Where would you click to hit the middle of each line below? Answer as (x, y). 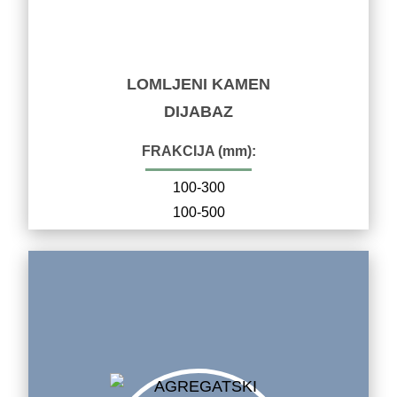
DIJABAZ (198, 111)
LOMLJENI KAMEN (198, 84)
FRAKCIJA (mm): (198, 151)
